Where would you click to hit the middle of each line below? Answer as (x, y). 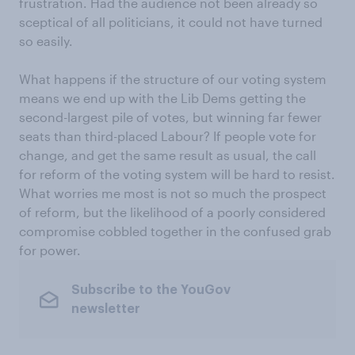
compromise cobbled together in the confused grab (175, 231)
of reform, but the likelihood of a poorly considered (172, 212)
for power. (50, 250)
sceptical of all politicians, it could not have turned (171, 22)
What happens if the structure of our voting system (173, 79)
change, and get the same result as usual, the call (168, 155)
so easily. (46, 41)
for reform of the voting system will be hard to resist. (177, 174)
